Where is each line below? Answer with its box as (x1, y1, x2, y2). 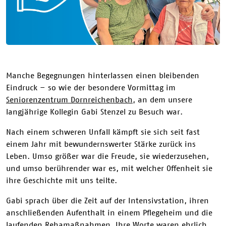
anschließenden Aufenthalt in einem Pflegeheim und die (6, 207, 212, 217)
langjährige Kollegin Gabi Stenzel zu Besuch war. (6, 106, 183, 116)
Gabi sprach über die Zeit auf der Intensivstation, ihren (6, 195, 209, 205)
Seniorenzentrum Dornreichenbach (6, 94, 133, 104)
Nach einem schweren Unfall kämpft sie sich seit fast (6, 127, 200, 136)
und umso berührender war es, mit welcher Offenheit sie (6, 163, 212, 173)
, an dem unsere (133, 94, 192, 104)
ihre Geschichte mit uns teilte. (6, 175, 117, 185)
